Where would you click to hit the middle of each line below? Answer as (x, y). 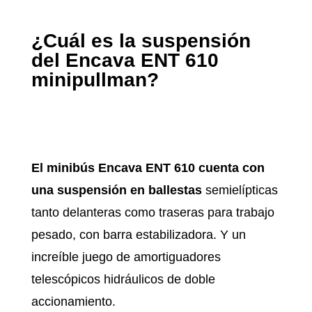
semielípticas (240, 190)
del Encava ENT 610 (125, 61)
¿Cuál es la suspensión (141, 41)
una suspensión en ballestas (116, 190)
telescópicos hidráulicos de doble (123, 280)
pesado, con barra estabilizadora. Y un (138, 235)
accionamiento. (75, 302)
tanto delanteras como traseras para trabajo (153, 213)
